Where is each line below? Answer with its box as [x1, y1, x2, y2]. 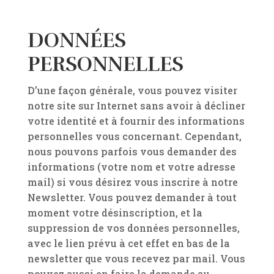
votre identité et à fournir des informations [27, 114, 245, 127]
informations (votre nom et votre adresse [27, 160, 235, 173]
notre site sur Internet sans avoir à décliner [27, 99, 245, 112]
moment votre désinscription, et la [27, 206, 202, 219]
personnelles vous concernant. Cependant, [27, 130, 242, 143]
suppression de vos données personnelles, [27, 221, 240, 234]
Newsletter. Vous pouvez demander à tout [27, 191, 237, 204]
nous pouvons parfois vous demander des [27, 145, 237, 158]
